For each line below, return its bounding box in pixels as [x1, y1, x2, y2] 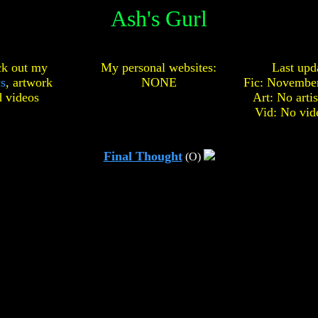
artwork [12, 75, 53, 89]
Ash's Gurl [111, 6, 207, 31]
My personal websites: [101, 60, 216, 75]
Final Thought [103, 149, 182, 163]
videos [6, 90, 39, 104]
